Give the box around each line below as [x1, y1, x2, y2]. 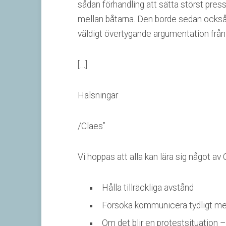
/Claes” [78, 121, 105, 131]
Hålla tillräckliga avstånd [101, 183, 194, 193]
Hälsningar [78, 90, 118, 100]
